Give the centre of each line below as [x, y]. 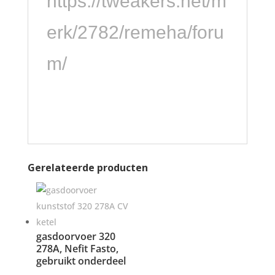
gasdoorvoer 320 [76, 236]
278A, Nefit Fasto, [77, 249]
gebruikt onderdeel [81, 261]
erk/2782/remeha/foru [135, 32]
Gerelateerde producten [87, 168]
